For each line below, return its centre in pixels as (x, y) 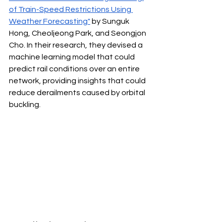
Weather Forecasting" (50, 22)
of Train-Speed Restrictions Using (71, 10)
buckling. (25, 105)
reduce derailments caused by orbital (78, 93)
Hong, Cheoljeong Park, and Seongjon (78, 33)
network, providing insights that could (78, 81)
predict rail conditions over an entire (75, 69)
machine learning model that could (73, 57)
